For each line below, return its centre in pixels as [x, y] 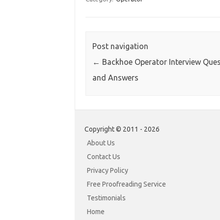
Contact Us [104, 157]
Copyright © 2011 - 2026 [122, 129]
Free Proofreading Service [126, 184]
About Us [101, 143]
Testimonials [106, 198]
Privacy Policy [108, 171]
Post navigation [120, 46]
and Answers [115, 78]
